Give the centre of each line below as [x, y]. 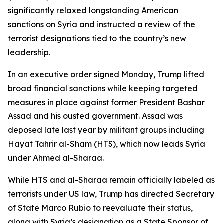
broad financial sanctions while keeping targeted [103, 88]
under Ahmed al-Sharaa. [56, 158]
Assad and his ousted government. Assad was [95, 116]
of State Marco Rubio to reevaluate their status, [100, 208]
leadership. [29, 52]
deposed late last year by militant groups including [106, 130]
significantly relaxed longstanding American [93, 10]
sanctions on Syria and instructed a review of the [102, 24]
